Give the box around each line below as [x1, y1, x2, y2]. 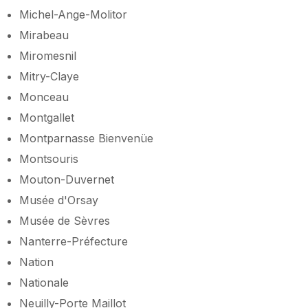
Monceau [19, 89, 69, 104]
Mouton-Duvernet [19, 172, 114, 186]
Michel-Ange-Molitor [19, 7, 127, 21]
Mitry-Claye [19, 69, 79, 83]
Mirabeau [19, 27, 69, 42]
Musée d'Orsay [19, 192, 98, 207]
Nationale [19, 275, 69, 289]
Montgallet [19, 110, 74, 124]
